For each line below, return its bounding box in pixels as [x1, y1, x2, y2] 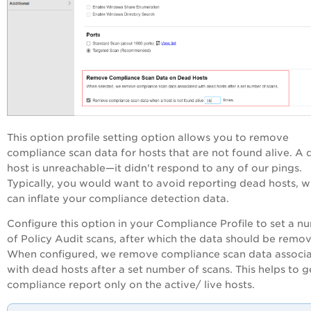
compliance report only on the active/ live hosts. [7, 278, 255, 290]
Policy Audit [21, 233, 83, 244]
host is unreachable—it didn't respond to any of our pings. [7, 162, 302, 174]
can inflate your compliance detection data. [7, 192, 229, 204]
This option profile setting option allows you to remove [7, 131, 289, 143]
